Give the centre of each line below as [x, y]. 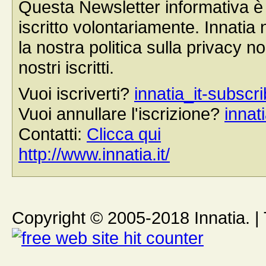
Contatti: [53, 134]
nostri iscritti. [66, 67]
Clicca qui [124, 134]
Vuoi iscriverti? [76, 94]
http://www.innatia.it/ [94, 154]
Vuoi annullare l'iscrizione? [121, 114]
